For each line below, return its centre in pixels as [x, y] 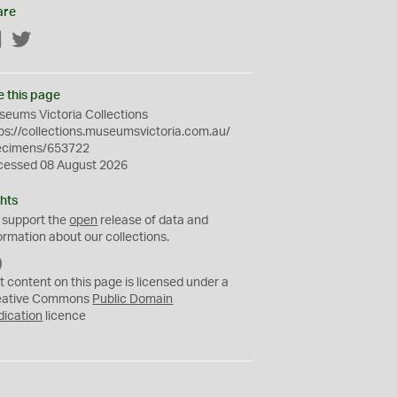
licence [65, 316]
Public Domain [133, 300]
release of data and [153, 221]
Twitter [51, 41]
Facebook [31, 41]
